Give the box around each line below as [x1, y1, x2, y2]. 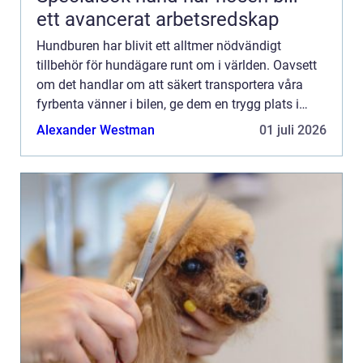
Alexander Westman [36, 122, 155, 139]
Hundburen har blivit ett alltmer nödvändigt [36, 38, 281, 54]
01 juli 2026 [259, 122, 327, 139]
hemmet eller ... [36, 116, 123, 132]
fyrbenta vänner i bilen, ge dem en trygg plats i [36, 96, 299, 113]
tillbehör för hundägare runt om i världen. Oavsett [36, 58, 317, 74]
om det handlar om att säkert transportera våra [36, 77, 303, 93]
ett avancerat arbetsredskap [36, 8, 279, 32]
